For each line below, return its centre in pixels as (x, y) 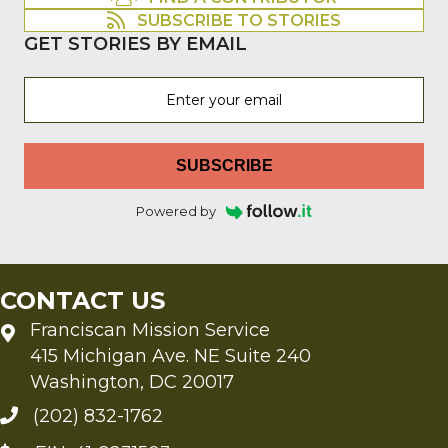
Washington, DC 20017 (132, 381)
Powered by (176, 210)
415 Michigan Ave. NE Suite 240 (170, 355)
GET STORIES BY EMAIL (135, 43)
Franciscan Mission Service (150, 329)
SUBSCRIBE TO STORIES (239, 21)
